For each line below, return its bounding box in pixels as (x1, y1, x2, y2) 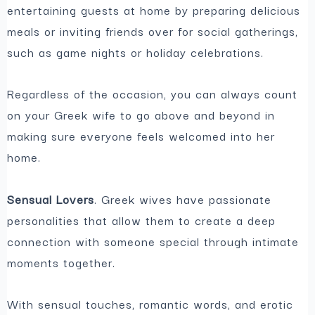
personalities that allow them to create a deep (7, 211, 276, 230)
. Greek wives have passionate (94, 190, 272, 209)
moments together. (7, 253, 120, 272)
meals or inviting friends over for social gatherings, (7, 22, 299, 41)
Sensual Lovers (7, 190, 95, 209)
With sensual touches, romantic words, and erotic (7, 295, 294, 314)
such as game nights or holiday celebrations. (7, 43, 264, 62)
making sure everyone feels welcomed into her (7, 126, 276, 145)
